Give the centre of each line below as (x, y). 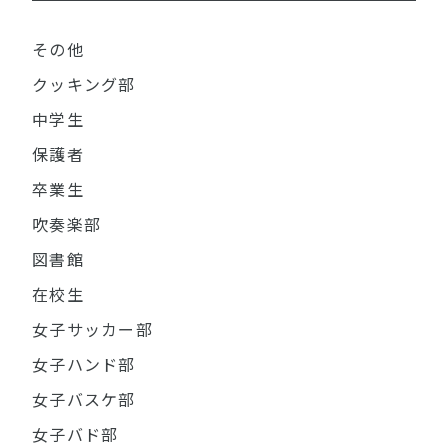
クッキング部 (84, 85)
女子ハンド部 (84, 365)
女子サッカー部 (92, 330)
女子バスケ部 (84, 400)
